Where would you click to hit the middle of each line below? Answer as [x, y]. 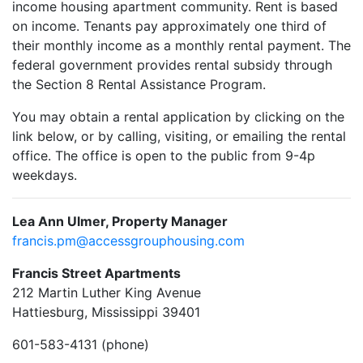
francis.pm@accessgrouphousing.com [128, 241]
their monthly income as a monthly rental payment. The [181, 46]
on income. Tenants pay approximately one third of [169, 26]
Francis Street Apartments [96, 273]
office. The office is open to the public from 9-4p [164, 156]
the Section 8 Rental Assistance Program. [139, 85]
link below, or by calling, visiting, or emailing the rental [179, 137]
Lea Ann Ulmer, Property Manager [120, 222]
